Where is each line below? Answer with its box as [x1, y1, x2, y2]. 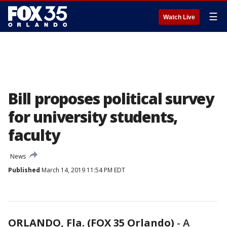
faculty [8, 125, 60, 145]
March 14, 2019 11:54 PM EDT [40, 166, 125, 174]
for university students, [8, 106, 178, 127]
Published [8, 166, 40, 174]
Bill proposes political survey [8, 88, 214, 109]
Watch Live [163, 14, 195, 21]
